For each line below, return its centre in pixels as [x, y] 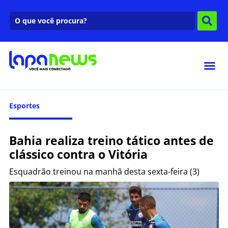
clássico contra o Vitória [78, 154]
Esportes [24, 105]
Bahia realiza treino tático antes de [111, 140]
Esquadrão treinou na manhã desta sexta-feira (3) [104, 171]
